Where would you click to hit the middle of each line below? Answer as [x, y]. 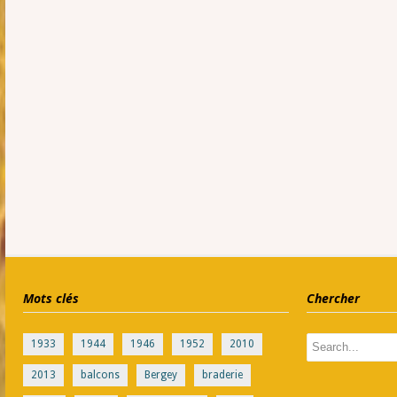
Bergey [161, 375]
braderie [222, 375]
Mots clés [51, 298]
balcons [100, 375]
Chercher [333, 298]
